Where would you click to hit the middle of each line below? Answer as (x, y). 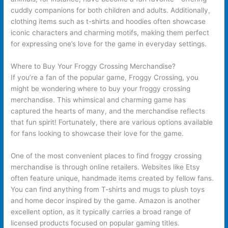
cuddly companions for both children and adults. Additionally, (111, 10)
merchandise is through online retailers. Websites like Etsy (106, 167)
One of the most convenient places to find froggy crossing (106, 156)
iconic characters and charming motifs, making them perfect (110, 33)
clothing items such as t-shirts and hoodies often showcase (108, 22)
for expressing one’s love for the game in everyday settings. (109, 44)
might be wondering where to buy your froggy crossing (101, 89)
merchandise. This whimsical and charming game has (98, 100)
